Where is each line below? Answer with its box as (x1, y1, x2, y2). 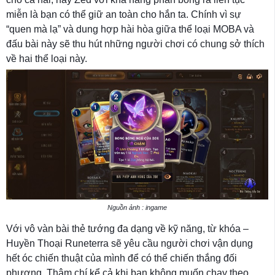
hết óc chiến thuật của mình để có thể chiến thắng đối (6, 252, 237, 263)
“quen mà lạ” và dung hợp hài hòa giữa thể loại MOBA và (6, 23, 254, 34)
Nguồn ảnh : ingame (107, 203, 167, 211)
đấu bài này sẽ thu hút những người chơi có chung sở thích (6, 38, 265, 49)
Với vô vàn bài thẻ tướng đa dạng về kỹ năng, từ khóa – (6, 223, 249, 234)
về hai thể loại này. (6, 53, 87, 64)
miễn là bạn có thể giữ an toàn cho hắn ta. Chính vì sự (6, 9, 241, 20)
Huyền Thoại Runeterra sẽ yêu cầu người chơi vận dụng (6, 238, 253, 249)
